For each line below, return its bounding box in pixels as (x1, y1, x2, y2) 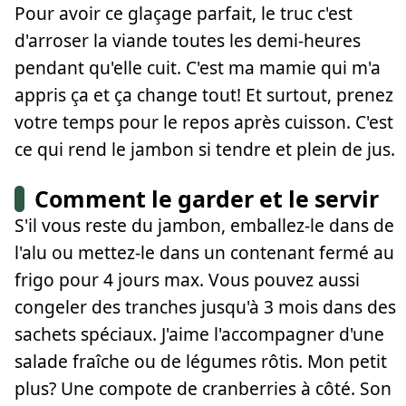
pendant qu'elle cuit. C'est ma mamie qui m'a (14, 54, 381, 80)
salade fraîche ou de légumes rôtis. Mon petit (14, 349, 387, 374)
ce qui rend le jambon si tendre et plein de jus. (14, 136, 395, 161)
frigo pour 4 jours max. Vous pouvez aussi (14, 267, 360, 293)
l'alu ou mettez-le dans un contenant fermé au (14, 240, 394, 266)
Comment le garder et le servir (34, 183, 380, 215)
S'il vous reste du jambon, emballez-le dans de (14, 213, 394, 238)
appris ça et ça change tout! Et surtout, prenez (14, 82, 393, 107)
